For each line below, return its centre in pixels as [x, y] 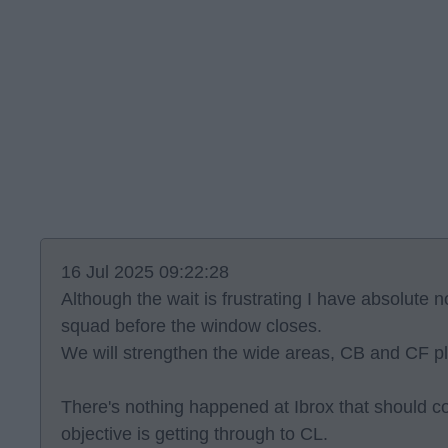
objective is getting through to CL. [194, 434]
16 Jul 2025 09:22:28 [145, 272]
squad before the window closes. [191, 326]
